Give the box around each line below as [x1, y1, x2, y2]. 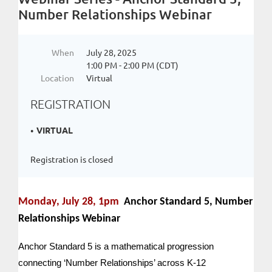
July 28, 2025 [86, 47, 137, 58]
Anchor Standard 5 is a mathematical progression [18, 241, 214, 251]
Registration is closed [30, 154, 113, 165]
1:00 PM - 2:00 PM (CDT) [86, 59, 178, 70]
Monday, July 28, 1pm [18, 196, 121, 208]
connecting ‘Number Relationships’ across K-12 [18, 257, 206, 268]
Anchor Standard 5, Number [124, 196, 253, 208]
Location [41, 72, 74, 83]
